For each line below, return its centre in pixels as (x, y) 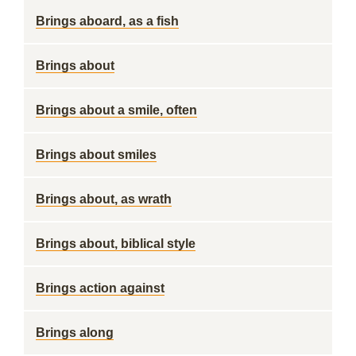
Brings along (75, 333)
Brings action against (100, 288)
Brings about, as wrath (104, 199)
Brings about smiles (96, 155)
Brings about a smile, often (116, 110)
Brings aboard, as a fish (107, 21)
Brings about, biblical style (116, 244)
